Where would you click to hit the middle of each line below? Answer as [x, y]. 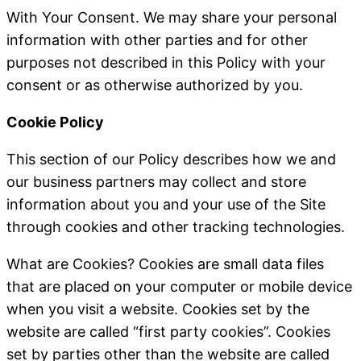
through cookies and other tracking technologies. [178, 227]
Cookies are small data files [231, 264]
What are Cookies [67, 264]
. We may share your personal [236, 17]
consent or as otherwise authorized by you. [155, 85]
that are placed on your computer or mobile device [179, 286]
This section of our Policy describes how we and [171, 159]
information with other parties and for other [157, 40]
